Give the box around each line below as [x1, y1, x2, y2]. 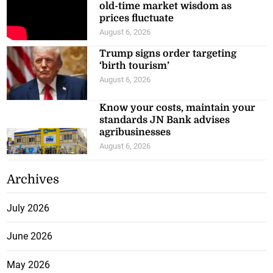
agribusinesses [99, 126, 171, 138]
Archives [7, 172, 60, 186]
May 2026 [7, 258, 51, 271]
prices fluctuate [99, 12, 174, 24]
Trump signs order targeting [99, 48, 237, 59]
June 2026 [7, 230, 53, 243]
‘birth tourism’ [99, 60, 170, 71]
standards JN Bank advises [99, 114, 230, 126]
